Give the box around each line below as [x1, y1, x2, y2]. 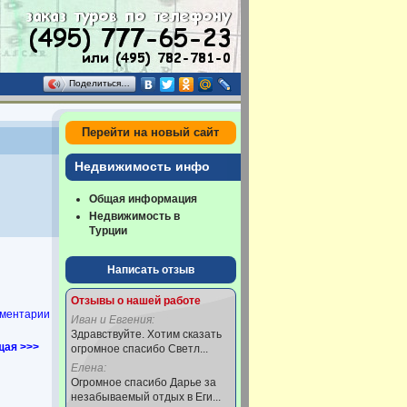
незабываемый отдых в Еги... [70, 391, 221, 403]
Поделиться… [68, 78, 130, 88]
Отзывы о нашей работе [70, 294, 201, 307]
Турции [88, 224, 127, 237]
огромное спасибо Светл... [70, 342, 208, 355]
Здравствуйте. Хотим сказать [70, 328, 222, 341]
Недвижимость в [88, 210, 180, 223]
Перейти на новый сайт [82, 125, 219, 139]
